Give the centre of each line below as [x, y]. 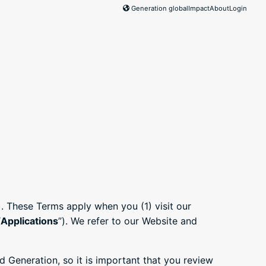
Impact [199, 8]
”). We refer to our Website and [128, 221]
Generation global [160, 8]
